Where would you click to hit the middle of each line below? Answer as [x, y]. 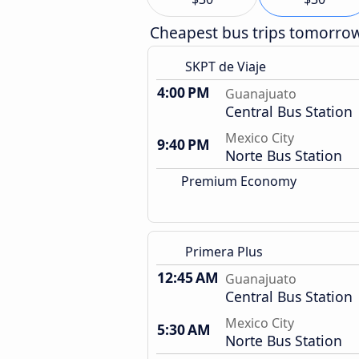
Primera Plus [224, 252]
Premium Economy [237, 181]
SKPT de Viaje [226, 67]
